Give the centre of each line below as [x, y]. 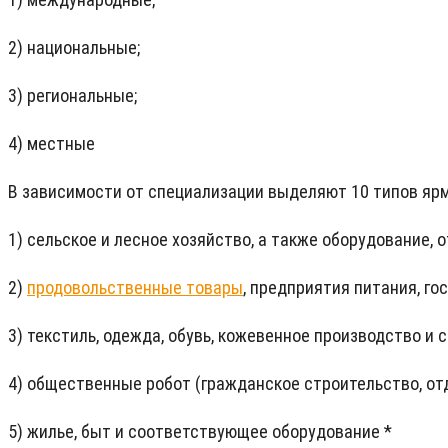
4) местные [51, 144]
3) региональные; [72, 96]
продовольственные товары [135, 288]
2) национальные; [74, 48]
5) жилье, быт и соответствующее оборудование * [200, 432]
